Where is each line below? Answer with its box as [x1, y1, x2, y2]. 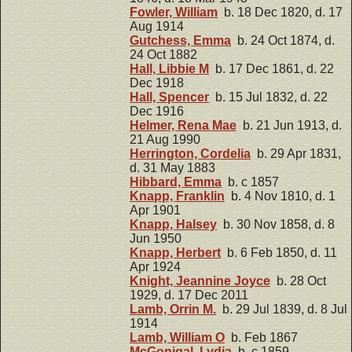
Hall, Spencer [130, 90, 209, 104]
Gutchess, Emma [130, 33, 231, 47]
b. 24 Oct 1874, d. [231, 33, 335, 47]
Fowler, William [130, 5, 218, 19]
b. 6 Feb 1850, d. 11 [221, 245, 337, 259]
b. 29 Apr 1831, [251, 146, 341, 160]
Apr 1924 [130, 259, 181, 273]
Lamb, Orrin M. [130, 302, 216, 316]
